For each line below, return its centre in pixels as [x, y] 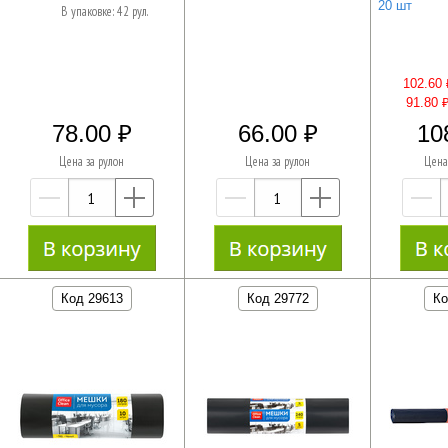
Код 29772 [277, 298]
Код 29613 [91, 298]
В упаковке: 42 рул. [104, 12]
